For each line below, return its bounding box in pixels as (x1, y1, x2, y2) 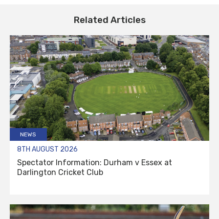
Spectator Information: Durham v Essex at (17, 158, 172, 168)
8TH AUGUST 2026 (17, 145, 78, 154)
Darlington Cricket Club (17, 168, 103, 177)
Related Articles (73, 14, 146, 25)
